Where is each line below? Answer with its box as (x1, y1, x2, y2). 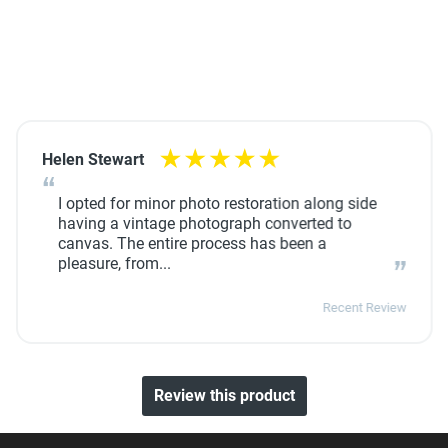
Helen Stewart (41, 150, 144, 169)
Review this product (153, 386, 295, 405)
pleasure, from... (57, 254, 171, 273)
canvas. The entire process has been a (57, 234, 327, 253)
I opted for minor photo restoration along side (57, 194, 377, 213)
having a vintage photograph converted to (57, 214, 352, 233)
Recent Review (322, 300, 407, 315)
